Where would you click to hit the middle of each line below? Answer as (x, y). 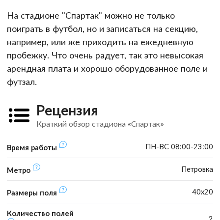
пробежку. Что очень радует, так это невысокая (105, 55)
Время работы (33, 147)
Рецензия (67, 110)
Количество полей (40, 213)
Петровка (197, 169)
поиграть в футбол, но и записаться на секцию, (102, 28)
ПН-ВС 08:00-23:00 (179, 146)
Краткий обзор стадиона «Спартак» (100, 123)
